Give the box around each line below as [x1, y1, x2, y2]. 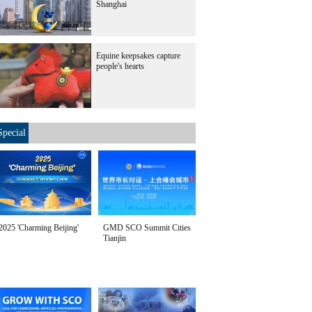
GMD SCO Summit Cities [103, 223, 191, 233]
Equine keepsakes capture [96, 51, 180, 61]
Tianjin [103, 233, 126, 243]
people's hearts [96, 61, 144, 71]
